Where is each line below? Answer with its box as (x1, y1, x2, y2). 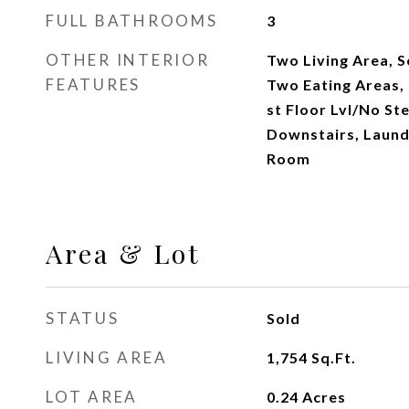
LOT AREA (46, 387, 138, 406)
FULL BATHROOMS (46, 11, 218, 30)
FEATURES (46, 75, 141, 94)
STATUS (46, 309, 120, 328)
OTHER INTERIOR (46, 50, 210, 69)
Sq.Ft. (310, 349, 356, 366)
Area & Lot (46, 236, 201, 270)
